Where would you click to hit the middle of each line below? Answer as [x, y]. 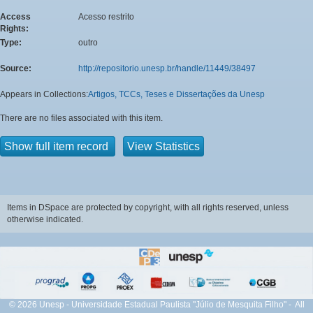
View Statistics [163, 146]
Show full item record [58, 146]
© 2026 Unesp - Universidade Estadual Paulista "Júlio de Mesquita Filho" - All [156, 304]
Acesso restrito [106, 16]
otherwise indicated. [45, 219]
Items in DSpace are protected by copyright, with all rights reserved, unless [148, 207]
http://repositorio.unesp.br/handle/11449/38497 [167, 68]
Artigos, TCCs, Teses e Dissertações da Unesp [176, 94]
